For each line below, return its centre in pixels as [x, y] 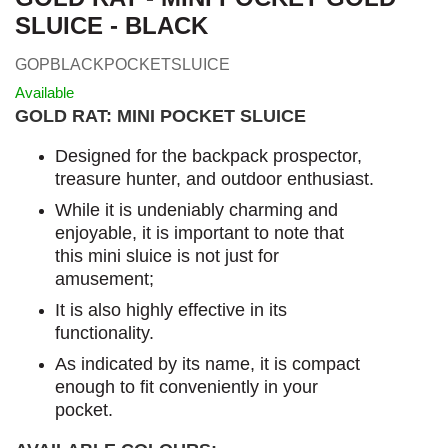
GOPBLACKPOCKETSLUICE [122, 64]
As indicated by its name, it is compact [207, 363]
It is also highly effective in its [171, 309]
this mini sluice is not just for [167, 255]
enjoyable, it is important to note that [199, 232]
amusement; [104, 278]
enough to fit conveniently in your [186, 386]
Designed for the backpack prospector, [208, 155]
